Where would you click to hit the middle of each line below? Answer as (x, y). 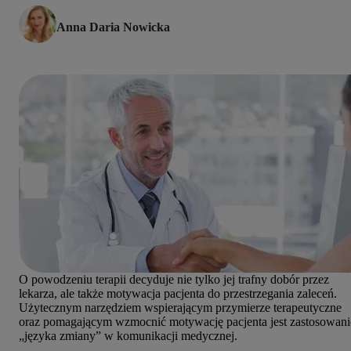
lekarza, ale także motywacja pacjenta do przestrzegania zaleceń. (178, 293)
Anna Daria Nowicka (113, 27)
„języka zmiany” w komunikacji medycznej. (128, 335)
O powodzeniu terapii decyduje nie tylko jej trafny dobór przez (174, 279)
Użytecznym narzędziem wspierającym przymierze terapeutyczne (180, 307)
